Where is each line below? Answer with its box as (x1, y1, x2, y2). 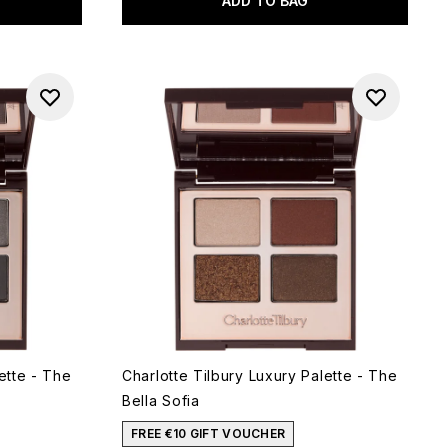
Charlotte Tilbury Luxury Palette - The (122, 367, 398, 384)
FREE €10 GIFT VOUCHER (131, 426, 286, 441)
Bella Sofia (122, 392, 200, 409)
